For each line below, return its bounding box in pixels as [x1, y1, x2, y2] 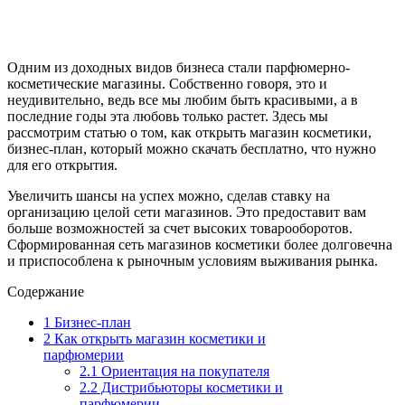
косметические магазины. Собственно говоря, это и [7, 75, 327, 91]
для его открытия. [7, 156, 118, 173]
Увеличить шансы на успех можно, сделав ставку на [7, 187, 330, 203]
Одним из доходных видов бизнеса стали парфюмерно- [7, 59, 350, 75]
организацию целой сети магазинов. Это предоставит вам [7, 203, 366, 220]
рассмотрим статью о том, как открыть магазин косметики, [7, 124, 372, 140]
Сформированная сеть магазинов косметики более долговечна [7, 236, 392, 252]
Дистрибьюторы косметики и [98, 379, 283, 395]
